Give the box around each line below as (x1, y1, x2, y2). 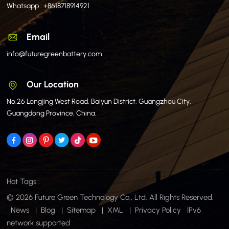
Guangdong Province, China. (7, 109, 97, 118)
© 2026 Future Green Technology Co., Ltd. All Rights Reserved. (7, 192, 214, 202)
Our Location (27, 79, 79, 90)
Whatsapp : (7, 2, 44, 11)
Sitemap (67, 205, 96, 215)
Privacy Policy (135, 205, 181, 215)
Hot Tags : (7, 176, 40, 186)
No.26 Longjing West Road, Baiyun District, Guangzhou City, (7, 97, 192, 106)
